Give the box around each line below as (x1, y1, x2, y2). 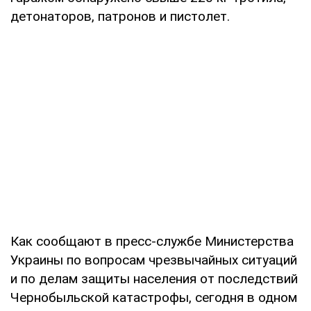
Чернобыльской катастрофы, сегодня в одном (10, 289, 297, 305)
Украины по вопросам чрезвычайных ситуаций (10, 251, 297, 268)
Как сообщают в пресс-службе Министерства (10, 233, 294, 249)
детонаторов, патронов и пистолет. (10, 8, 230, 24)
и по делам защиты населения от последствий (10, 270, 298, 287)
